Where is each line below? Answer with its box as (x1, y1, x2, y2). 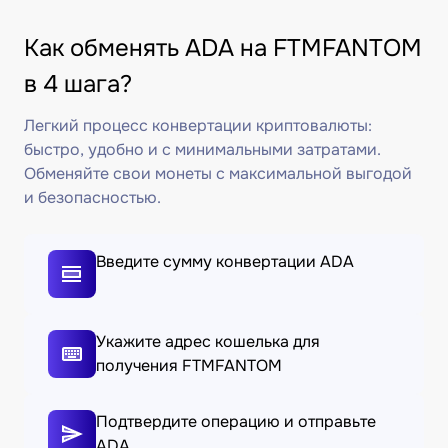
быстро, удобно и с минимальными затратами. (24, 139, 381, 160)
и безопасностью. (24, 187, 161, 208)
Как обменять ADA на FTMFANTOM (24, 33, 422, 63)
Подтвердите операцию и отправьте (96, 411, 376, 432)
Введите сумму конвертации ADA (96, 251, 354, 272)
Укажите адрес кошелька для (96, 331, 320, 352)
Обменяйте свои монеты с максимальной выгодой (24, 163, 412, 184)
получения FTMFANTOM (96, 355, 282, 376)
